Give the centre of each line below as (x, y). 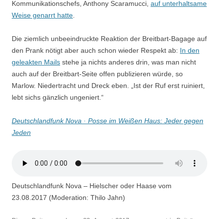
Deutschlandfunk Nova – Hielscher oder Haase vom (92, 186)
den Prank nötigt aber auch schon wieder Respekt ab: (96, 51)
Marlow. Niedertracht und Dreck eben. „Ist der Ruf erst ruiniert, (108, 86)
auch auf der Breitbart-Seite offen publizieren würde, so (97, 74)
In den (190, 51)
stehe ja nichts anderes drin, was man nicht (128, 62)
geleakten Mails (36, 62)
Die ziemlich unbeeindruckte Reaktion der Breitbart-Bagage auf (109, 39)
